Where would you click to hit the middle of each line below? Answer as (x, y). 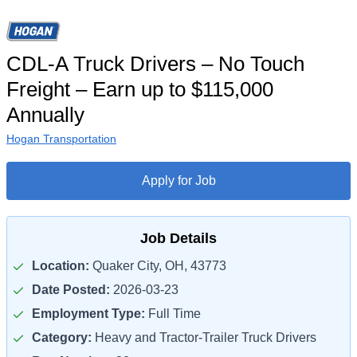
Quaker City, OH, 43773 (158, 266)
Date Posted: (71, 290)
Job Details (178, 238)
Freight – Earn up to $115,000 (140, 89)
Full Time (173, 314)
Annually (45, 115)
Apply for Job (178, 180)
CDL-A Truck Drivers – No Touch (155, 64)
